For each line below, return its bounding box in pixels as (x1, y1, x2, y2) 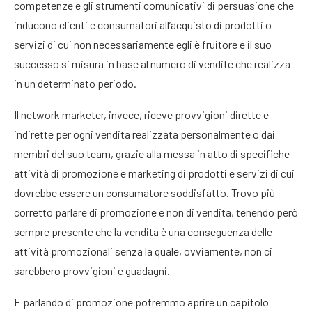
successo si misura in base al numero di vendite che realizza (14, 57, 290, 70)
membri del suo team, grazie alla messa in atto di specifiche (14, 147, 290, 160)
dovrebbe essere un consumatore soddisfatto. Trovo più (14, 186, 275, 199)
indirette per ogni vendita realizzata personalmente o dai (14, 127, 275, 141)
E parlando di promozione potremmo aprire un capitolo (14, 295, 269, 309)
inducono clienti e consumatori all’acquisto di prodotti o (14, 18, 272, 31)
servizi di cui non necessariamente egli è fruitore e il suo (14, 38, 272, 51)
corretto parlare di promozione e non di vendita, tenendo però (14, 205, 298, 219)
